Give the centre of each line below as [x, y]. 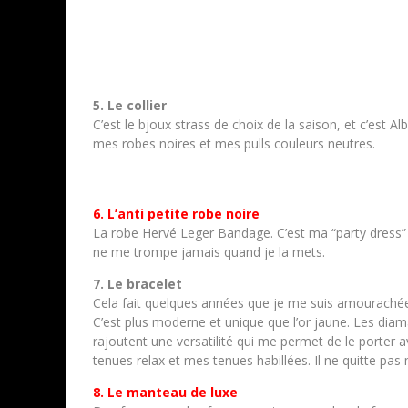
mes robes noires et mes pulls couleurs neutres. [234, 143]
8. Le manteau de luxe [165, 392]
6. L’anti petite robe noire [176, 214]
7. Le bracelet [138, 284]
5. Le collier [130, 105]
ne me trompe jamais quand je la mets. [209, 252]
